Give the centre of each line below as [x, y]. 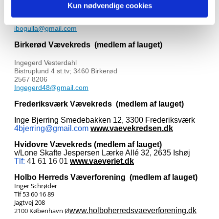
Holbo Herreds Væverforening [72, 177]
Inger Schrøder [36, 186]
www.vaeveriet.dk [102, 161]
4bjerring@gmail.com [51, 128]
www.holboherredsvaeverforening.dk [133, 210]
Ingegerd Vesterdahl [45, 63]
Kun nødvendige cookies [109, 5]
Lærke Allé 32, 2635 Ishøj [147, 153]
